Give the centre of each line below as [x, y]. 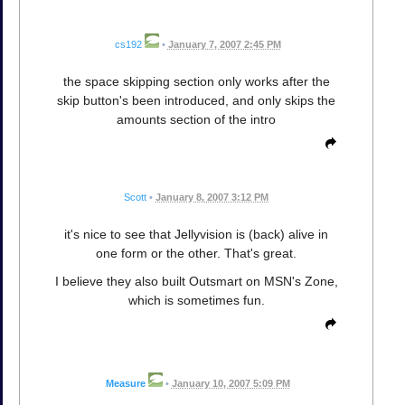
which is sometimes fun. [196, 300]
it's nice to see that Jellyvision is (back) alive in [196, 234]
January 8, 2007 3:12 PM [212, 197]
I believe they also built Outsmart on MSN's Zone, [196, 281]
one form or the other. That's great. [196, 253]
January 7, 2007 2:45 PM [224, 44]
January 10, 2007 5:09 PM [231, 384]
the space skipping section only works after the [196, 81]
